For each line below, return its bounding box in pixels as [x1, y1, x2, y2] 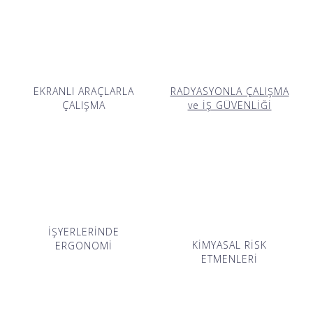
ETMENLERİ [201, 252, 258, 265]
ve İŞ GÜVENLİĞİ [187, 98, 272, 112]
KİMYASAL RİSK [192, 238, 267, 252]
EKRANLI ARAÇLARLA [33, 84, 134, 98]
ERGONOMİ [54, 238, 112, 252]
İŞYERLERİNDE [48, 224, 119, 238]
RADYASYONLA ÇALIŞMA [170, 84, 289, 98]
